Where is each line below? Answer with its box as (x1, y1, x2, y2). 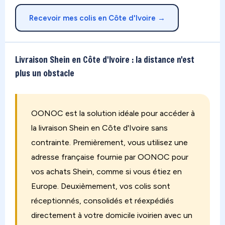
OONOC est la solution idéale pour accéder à (31, 108, 195, 118)
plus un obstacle (15, 67, 74, 79)
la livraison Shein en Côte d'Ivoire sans (31, 123, 168, 133)
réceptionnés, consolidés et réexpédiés (31, 196, 174, 205)
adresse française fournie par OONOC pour (31, 152, 188, 162)
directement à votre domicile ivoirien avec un (31, 210, 192, 220)
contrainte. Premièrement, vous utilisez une (31, 138, 188, 147)
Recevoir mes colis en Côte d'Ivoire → (29, 13, 165, 23)
